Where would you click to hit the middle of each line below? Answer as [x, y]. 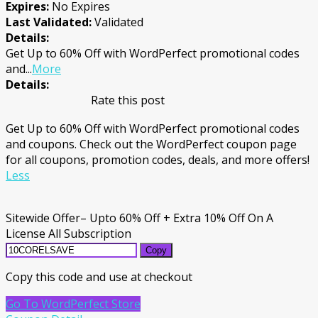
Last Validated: [50, 22]
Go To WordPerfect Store [73, 303]
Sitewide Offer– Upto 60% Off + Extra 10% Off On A [139, 218]
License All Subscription [68, 233]
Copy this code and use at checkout [99, 276]
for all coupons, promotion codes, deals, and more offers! [158, 159]
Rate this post [128, 100]
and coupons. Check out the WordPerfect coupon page [151, 144]
